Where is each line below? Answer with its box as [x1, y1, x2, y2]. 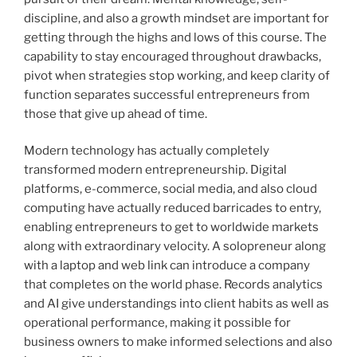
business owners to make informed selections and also [24, 335, 332, 350]
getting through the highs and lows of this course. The [24, 29, 327, 45]
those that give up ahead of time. [24, 106, 207, 121]
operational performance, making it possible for [24, 316, 291, 331]
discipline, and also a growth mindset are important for [24, 10, 329, 25]
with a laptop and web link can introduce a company [24, 258, 310, 273]
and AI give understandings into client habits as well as [24, 296, 329, 312]
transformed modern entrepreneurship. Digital [24, 163, 287, 178]
